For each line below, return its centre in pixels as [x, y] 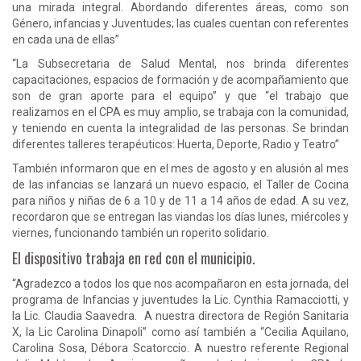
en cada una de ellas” [67, 39]
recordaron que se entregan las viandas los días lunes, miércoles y [180, 216]
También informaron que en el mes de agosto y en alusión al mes [180, 168]
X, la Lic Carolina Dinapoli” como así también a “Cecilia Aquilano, [180, 332]
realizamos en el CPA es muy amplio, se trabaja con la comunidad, [180, 112]
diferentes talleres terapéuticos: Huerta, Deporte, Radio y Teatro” [177, 144]
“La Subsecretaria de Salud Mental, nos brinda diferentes [180, 63]
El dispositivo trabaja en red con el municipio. [137, 257]
